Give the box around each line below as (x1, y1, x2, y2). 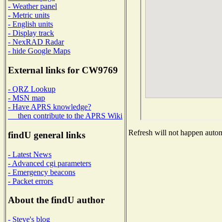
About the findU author (8, 195, 105, 206)
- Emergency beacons (8, 167, 75, 176)
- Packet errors (8, 176, 53, 185)
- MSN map (8, 94, 45, 103)
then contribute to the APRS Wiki (8, 111, 122, 120)
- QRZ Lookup (8, 85, 55, 94)
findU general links (8, 130, 85, 141)
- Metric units (8, 10, 50, 19)
